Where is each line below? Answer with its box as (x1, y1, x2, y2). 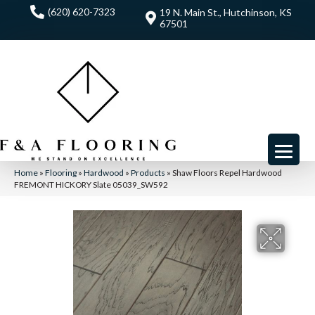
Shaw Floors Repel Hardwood (172, 167, 282, 178)
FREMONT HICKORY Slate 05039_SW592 (14, 179, 168, 190)
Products (131, 167, 165, 178)
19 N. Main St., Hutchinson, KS (159, 6, 292, 18)
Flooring (45, 167, 77, 178)
